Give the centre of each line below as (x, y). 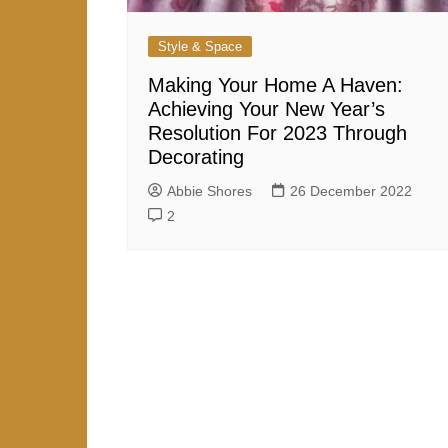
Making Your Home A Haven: (275, 85)
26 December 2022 (351, 191)
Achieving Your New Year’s (266, 109)
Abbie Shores (209, 191)
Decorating (196, 157)
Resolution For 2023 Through (277, 133)
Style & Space (200, 47)
